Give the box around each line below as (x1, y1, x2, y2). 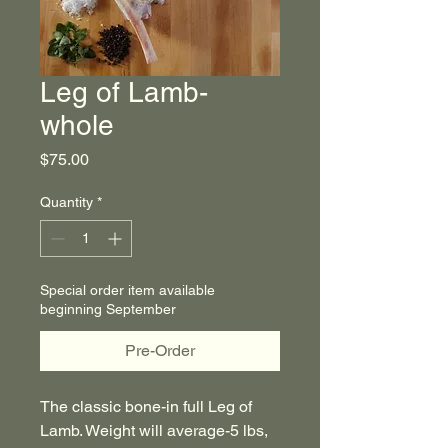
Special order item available (40, 282, 215, 298)
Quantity (40, 194, 93, 210)
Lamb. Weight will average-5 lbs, (40, 421, 268, 440)
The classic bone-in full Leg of (40, 397, 252, 416)
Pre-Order (125, 341, 195, 360)
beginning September (40, 301, 176, 317)
